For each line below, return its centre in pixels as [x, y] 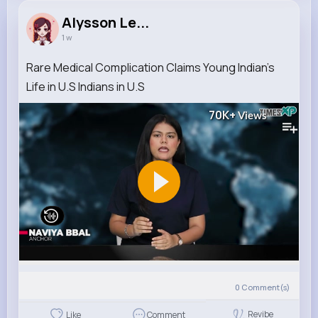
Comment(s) [265, 287]
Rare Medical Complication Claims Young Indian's [150, 68]
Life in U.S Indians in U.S [86, 87]
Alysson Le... [105, 23]
